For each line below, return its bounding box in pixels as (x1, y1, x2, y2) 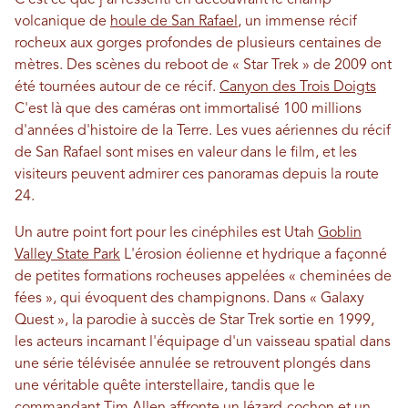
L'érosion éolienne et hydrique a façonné (120, 248, 387, 263)
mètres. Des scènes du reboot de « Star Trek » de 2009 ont (15, 58, 392, 74)
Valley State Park (15, 248, 120, 263)
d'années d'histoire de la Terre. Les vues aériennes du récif (15, 124, 391, 139)
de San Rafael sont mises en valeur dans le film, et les (15, 146, 357, 161)
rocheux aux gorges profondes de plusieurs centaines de (15, 36, 382, 52)
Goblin (318, 226, 362, 241)
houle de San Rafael (110, 15, 238, 30)
